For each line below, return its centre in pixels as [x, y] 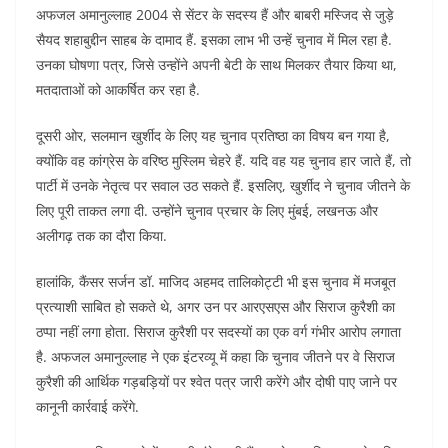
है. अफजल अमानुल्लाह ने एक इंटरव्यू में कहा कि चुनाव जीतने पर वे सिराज [215, 356]
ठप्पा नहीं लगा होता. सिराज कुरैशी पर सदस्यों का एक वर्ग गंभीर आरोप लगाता [218, 331]
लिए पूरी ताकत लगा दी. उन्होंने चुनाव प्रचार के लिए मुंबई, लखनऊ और [207, 210]
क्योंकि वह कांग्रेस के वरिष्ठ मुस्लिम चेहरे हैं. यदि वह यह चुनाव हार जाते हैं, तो [223, 160]
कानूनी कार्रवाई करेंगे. [87, 406]
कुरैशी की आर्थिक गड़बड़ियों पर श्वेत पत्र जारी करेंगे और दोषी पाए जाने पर [216, 381]
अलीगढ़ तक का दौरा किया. [101, 235]
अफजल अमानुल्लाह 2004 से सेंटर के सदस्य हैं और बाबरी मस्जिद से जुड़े [215, 14]
